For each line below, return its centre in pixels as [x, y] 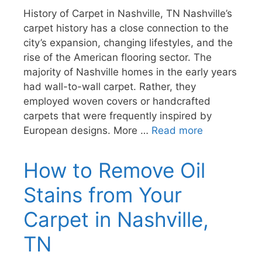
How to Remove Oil [114, 170]
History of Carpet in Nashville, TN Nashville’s [128, 13]
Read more [177, 130]
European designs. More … [87, 130]
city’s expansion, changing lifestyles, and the [128, 42]
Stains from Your [103, 194]
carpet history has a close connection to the [126, 28]
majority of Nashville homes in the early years [130, 72]
